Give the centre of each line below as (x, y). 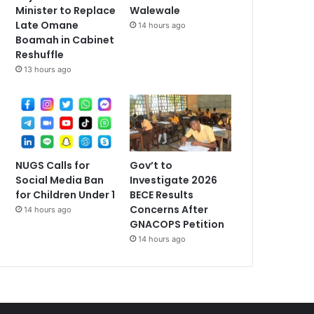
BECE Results (162, 195)
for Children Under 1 (66, 195)
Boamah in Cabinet (65, 40)
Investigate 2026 (174, 180)
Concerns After (169, 210)
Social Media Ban (60, 180)
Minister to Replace (66, 10)
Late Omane (47, 25)
